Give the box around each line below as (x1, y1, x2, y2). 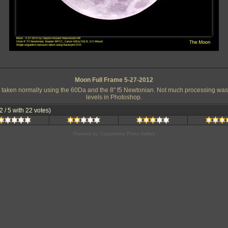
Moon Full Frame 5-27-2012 (75, 76, 153, 83)
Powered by (73, 131, 100, 136)
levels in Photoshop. (86, 94, 142, 101)
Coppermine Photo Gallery (99, 131, 155, 136)
